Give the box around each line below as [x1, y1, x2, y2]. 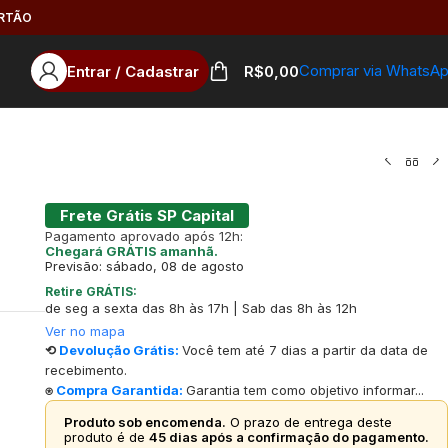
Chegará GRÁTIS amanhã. [44, 242, 218, 259]
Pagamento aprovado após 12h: [44, 227, 243, 244]
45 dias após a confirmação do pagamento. [148, 428, 429, 445]
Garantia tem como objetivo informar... [185, 381, 424, 398]
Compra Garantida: [55, 381, 183, 398]
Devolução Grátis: [58, 341, 179, 358]
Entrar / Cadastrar [67, 61, 199, 81]
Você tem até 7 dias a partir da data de [181, 341, 428, 358]
